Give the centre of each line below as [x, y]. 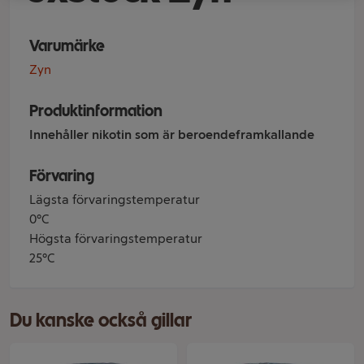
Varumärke [67, 45]
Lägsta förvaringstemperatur [115, 199]
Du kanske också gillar [101, 320]
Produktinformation [96, 110]
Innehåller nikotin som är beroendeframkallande [172, 134]
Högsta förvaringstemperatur [116, 238]
